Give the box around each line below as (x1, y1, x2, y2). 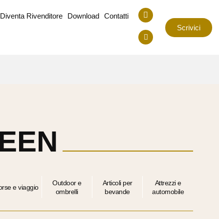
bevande (105, 187, 130, 196)
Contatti (104, 12, 129, 20)
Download (67, 12, 100, 20)
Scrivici (177, 23, 201, 32)
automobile (152, 187, 184, 196)
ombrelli (55, 187, 78, 196)
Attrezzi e (154, 178, 181, 187)
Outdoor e (52, 178, 82, 187)
